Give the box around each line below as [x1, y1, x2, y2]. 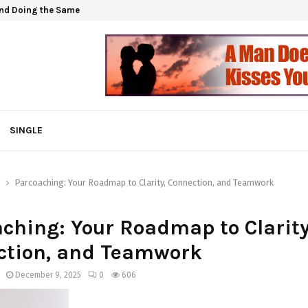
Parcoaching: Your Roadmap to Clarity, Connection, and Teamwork [14, 177, 274, 188]
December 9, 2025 [15, 270, 81, 280]
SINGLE [10, 124, 43, 136]
